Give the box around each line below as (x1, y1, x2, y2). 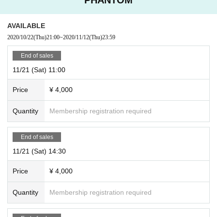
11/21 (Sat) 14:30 (13, 147, 66, 155)
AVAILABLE (7, 21, 45, 30)
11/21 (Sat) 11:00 (13, 65, 65, 74)
